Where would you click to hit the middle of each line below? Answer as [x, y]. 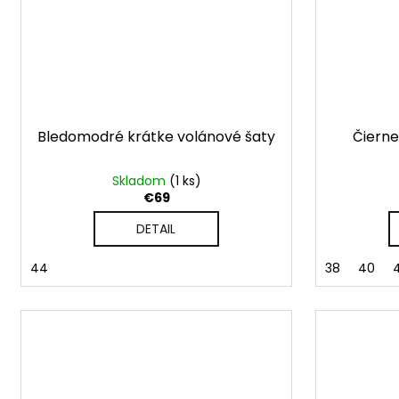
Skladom [140, 180]
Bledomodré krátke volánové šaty [156, 136]
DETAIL [156, 228]
